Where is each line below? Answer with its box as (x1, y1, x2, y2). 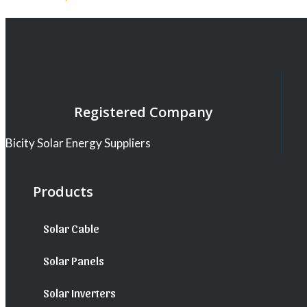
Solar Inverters (43, 286, 116, 300)
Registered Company (73, 102, 213, 121)
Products (33, 182, 93, 201)
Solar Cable (43, 221, 99, 236)
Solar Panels (43, 254, 104, 268)
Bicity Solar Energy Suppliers (5, 135, 151, 150)
